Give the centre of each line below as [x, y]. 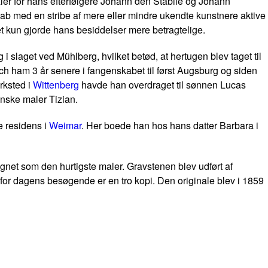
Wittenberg [56, 85]
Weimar [65, 125]
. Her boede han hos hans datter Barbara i [170, 125]
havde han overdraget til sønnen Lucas [162, 85]
